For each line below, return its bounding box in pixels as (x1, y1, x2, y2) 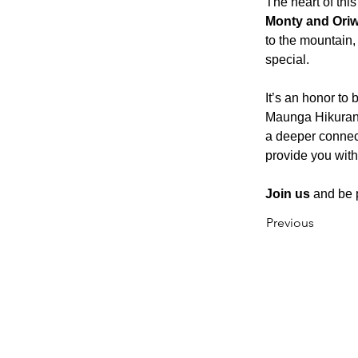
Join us (265, 186, 310, 201)
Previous (266, 214, 314, 230)
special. (265, 52, 309, 66)
